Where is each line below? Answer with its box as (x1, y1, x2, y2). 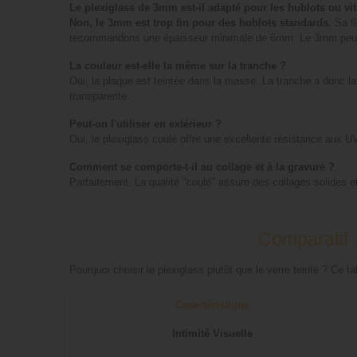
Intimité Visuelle (172, 328, 253, 340)
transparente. (69, 90, 130, 103)
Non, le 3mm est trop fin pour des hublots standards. (69, 17, 331, 29)
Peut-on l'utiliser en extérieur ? (69, 118, 222, 131)
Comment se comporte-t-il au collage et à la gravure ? (69, 161, 335, 174)
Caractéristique (175, 299, 249, 312)
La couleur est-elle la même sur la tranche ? (69, 60, 286, 73)
